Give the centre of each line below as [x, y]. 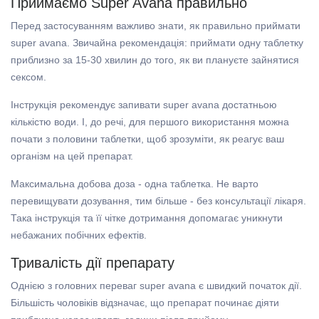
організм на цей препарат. [72, 156]
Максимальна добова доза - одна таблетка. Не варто [135, 184]
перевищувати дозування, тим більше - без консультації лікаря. [158, 201]
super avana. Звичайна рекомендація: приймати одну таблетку [157, 43]
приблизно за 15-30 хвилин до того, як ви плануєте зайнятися [155, 60]
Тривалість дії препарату [93, 263]
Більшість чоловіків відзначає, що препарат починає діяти [145, 303]
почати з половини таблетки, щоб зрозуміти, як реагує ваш [147, 139]
